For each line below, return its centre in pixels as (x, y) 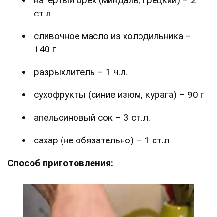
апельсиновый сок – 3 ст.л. (92, 118)
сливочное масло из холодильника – (113, 36)
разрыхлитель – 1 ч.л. (81, 72)
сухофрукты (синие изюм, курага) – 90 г (119, 95)
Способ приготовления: (60, 163)
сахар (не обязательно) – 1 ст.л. (102, 140)
